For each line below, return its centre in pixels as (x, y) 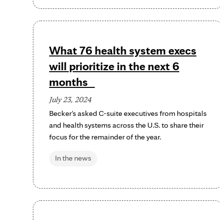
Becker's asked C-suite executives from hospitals (128, 113)
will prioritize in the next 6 (114, 66)
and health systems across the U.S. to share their (126, 125)
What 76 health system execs (123, 50)
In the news (73, 158)
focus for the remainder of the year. (105, 137)
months (72, 82)
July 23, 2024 (70, 99)
